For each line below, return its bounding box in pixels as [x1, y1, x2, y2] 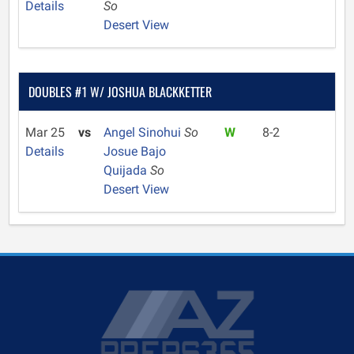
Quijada [103, 163, 150, 178]
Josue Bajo [103, 144, 166, 159]
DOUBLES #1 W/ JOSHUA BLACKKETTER [28, 82, 212, 101]
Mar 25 [25, 125, 65, 140]
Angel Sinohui [103, 125, 184, 140]
